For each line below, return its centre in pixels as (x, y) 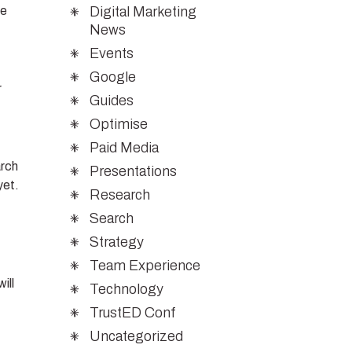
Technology (127, 289)
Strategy (117, 242)
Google (113, 77)
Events (112, 53)
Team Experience (145, 265)
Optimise (119, 124)
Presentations (134, 171)
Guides (112, 100)
